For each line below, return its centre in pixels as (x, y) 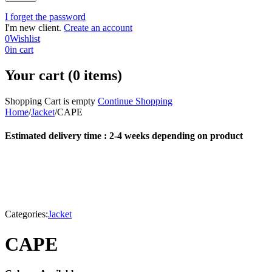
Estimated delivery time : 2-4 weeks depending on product (124, 136)
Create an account (98, 28)
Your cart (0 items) (63, 75)
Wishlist (25, 39)
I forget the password (45, 17)
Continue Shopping (135, 101)
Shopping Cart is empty (50, 101)
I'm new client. (33, 28)
